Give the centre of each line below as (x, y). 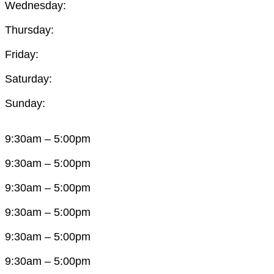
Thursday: (29, 30)
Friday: (22, 54)
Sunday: (25, 103)
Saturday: (28, 79)
